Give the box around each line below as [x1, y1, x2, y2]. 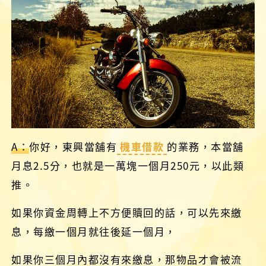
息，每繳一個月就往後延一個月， [11, 224, 176, 239]
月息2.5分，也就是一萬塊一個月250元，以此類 [11, 158, 245, 173]
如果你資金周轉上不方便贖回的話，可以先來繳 [11, 205, 242, 220]
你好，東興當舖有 [29, 139, 118, 154]
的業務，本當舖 [167, 139, 244, 154]
